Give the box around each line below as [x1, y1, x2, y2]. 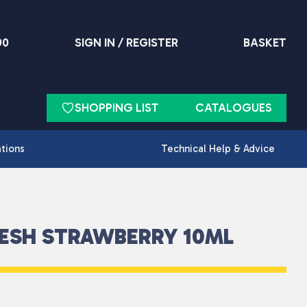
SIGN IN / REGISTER [74, 35, 178, 49]
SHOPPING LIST [75, 100, 158, 114]
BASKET [243, 35, 286, 49]
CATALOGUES [195, 100, 272, 114]
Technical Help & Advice [160, 143, 275, 156]
